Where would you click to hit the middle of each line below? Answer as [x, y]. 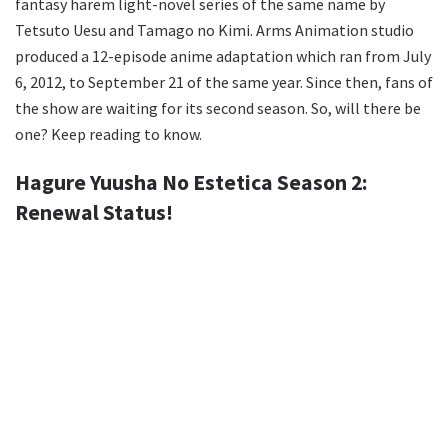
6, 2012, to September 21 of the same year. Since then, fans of [224, 81]
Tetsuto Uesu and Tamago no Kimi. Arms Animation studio [214, 29]
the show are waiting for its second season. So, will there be [218, 107]
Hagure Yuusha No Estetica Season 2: [191, 183]
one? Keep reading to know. [108, 133]
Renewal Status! [94, 213]
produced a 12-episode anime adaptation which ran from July [223, 55]
